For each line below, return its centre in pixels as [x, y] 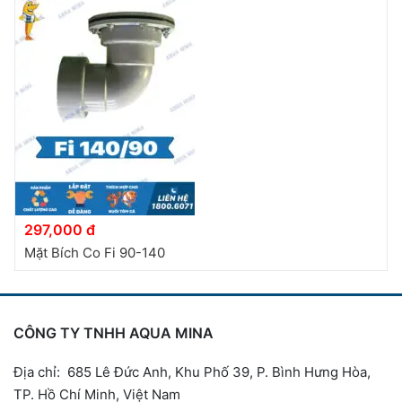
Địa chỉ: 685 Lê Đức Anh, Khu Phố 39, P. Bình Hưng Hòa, [192, 371]
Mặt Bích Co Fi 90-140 [95, 252]
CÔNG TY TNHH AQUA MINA [114, 332]
